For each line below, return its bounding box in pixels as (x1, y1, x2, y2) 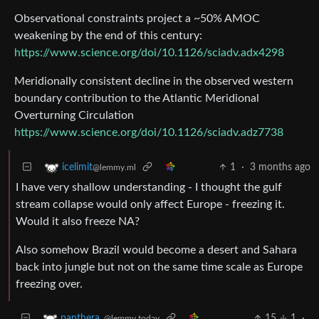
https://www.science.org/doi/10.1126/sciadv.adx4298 (14, 46, 284, 58)
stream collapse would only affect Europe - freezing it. (16, 198, 285, 210)
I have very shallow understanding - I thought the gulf (16, 181, 282, 193)
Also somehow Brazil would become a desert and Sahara (16, 244, 297, 256)
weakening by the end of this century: (14, 29, 202, 41)
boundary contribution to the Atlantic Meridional (14, 92, 259, 104)
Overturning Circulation (14, 109, 134, 121)
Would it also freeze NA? (16, 215, 140, 227)
